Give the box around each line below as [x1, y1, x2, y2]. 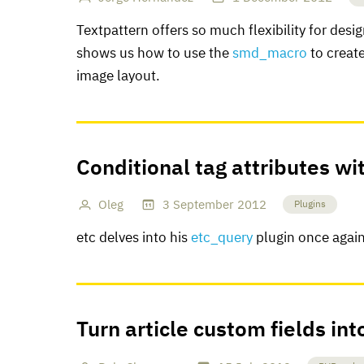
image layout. [76, 69, 160, 84]
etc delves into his [76, 232, 191, 245]
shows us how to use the [76, 46, 232, 61]
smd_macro [232, 46, 307, 61]
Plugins [293, 200, 326, 210]
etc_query [191, 232, 253, 245]
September [172, 199, 234, 211]
